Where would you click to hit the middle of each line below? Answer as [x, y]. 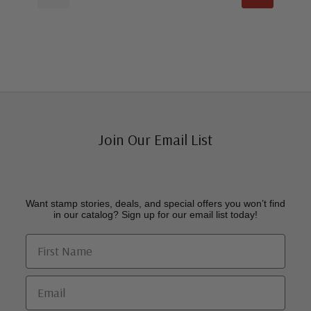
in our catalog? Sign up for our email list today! [155, 214]
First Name [54, 241]
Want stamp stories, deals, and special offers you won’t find [155, 203]
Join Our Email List [155, 139]
